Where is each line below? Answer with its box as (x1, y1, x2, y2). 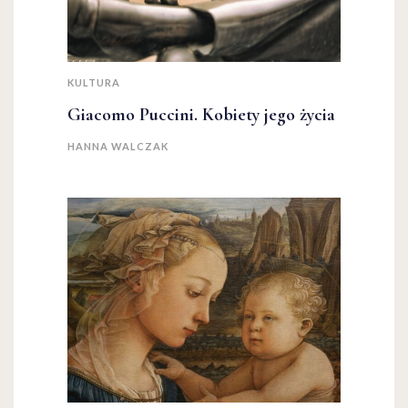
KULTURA (67, 76, 120, 89)
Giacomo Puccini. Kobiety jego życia (67, 104, 335, 127)
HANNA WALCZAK (67, 140, 168, 153)
